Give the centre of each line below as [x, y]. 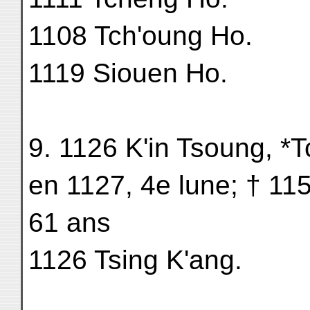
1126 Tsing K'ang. [135, 260]
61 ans [70, 222]
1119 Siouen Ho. [128, 73]
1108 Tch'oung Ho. [140, 36]
